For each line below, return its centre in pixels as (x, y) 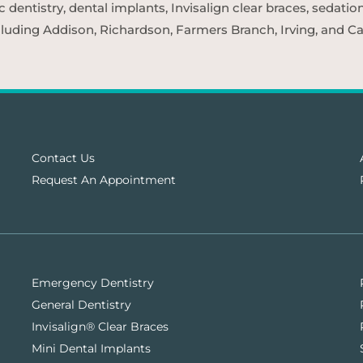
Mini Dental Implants (91, 348)
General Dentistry (81, 304)
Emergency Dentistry (92, 282)
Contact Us (63, 158)
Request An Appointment (103, 179)
